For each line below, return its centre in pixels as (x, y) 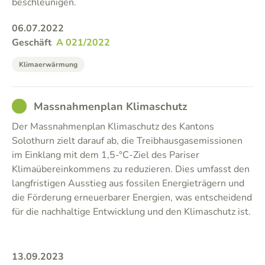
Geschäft (32, 43)
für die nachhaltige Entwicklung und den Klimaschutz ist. (131, 212)
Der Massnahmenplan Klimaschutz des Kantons (113, 127)
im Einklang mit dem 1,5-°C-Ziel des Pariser (106, 155)
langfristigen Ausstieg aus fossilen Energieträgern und (128, 183)
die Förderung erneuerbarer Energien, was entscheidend (132, 198)
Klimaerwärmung (48, 64)
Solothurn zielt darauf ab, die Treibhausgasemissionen (127, 141)
